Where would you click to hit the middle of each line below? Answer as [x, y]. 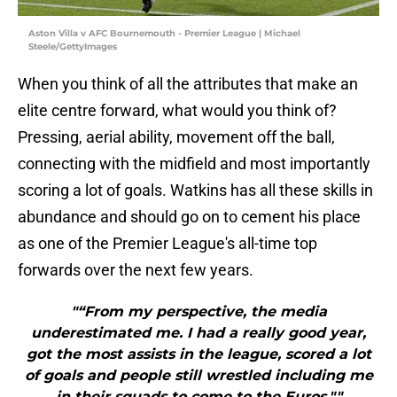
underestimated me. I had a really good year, [198, 333]
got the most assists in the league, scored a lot [198, 354]
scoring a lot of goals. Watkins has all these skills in [195, 191]
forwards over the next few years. [136, 270]
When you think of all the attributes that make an [188, 84]
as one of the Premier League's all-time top [167, 244]
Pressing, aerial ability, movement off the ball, [176, 137]
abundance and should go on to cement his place [189, 217]
